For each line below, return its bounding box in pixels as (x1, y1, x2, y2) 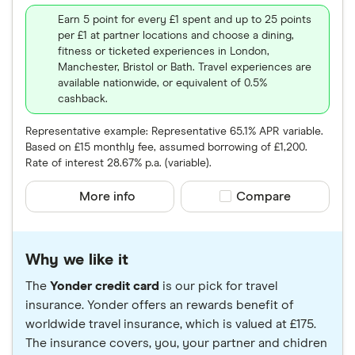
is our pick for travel (159, 279, 277, 292)
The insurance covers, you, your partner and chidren (25, 336, 327, 349)
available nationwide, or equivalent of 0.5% (58, 77, 267, 89)
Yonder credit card (50, 279, 159, 292)
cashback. (58, 93, 108, 105)
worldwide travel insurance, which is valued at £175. (25, 317, 316, 330)
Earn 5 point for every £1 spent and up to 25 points (58, 13, 311, 25)
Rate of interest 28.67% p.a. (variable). (25, 157, 212, 169)
